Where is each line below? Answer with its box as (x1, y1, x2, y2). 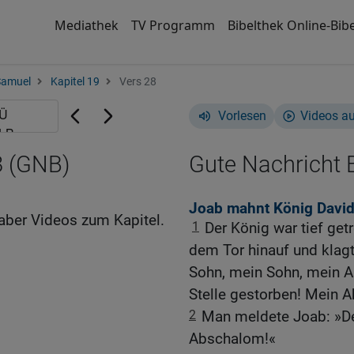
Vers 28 (117, 75, 156, 88)
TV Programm (130, 17, 215, 34)
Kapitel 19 (51, 75, 100, 88)
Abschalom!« (189, 330, 276, 348)
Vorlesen (218, 108, 266, 123)
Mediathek (54, 17, 119, 34)
